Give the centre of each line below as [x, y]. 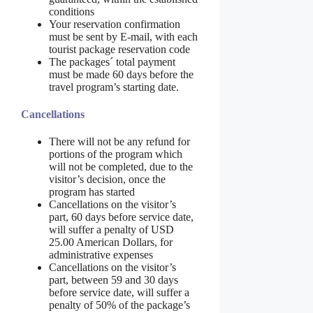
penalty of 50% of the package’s [119, 305]
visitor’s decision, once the [107, 180]
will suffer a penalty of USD [111, 230]
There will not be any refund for [119, 142]
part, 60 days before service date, [121, 217]
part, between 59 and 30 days [114, 280]
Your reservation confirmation [115, 24]
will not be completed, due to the [121, 167]
